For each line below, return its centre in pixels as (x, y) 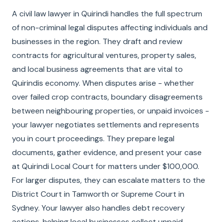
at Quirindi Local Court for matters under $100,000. (106, 166)
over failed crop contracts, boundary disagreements (107, 97)
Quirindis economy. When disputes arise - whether (103, 83)
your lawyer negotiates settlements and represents (106, 125)
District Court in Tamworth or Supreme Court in (98, 194)
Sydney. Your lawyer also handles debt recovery (98, 208)
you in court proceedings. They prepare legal (93, 139)
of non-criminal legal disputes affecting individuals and (110, 28)
